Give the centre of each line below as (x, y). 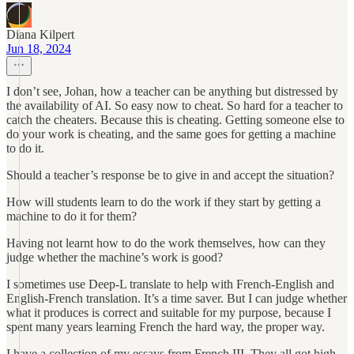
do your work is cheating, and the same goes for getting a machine (171, 134)
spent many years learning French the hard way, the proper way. (166, 327)
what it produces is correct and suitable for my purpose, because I (169, 313)
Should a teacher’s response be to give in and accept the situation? (170, 175)
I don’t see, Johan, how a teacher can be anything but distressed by (172, 91)
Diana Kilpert (40, 34)
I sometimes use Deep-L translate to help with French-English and (170, 284)
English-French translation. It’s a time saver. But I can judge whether (177, 298)
